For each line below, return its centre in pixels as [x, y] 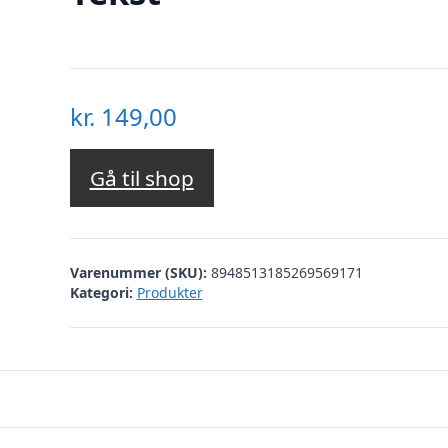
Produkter [169, 292]
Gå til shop [141, 178]
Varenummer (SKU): [140, 272]
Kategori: [101, 292]
